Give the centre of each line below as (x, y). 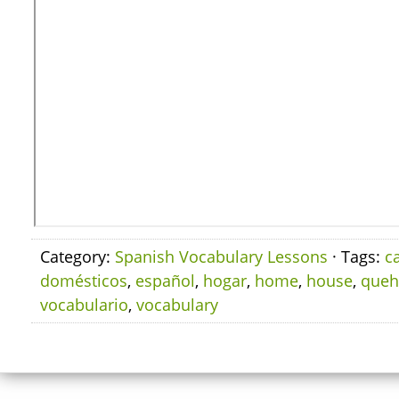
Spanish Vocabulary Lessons (221, 256)
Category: (77, 256)
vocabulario (84, 305)
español (165, 281)
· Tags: (356, 256)
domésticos (84, 281)
